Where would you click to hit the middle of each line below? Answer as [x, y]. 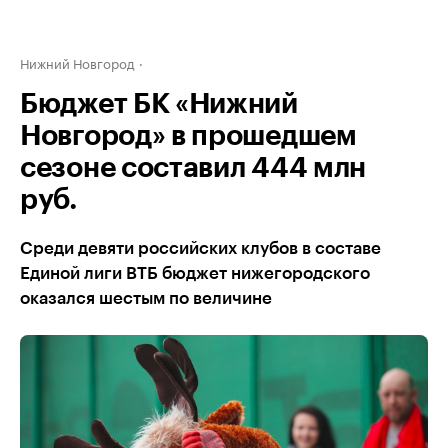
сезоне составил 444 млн [193, 168]
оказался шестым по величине [146, 298]
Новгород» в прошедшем [188, 136]
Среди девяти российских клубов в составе [200, 248]
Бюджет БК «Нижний [159, 104]
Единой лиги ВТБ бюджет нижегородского [195, 273]
